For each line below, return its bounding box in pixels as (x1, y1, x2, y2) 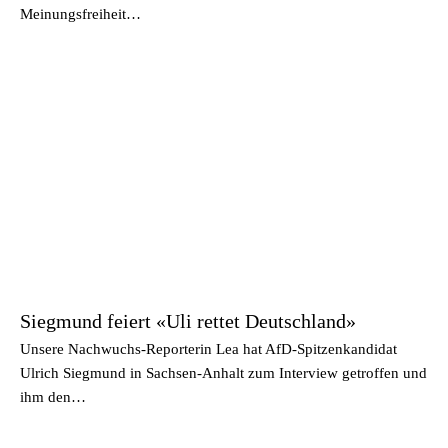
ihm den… (20, 388, 86, 405)
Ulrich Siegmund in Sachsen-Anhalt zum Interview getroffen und (20, 364, 427, 381)
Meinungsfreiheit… (20, 6, 141, 22)
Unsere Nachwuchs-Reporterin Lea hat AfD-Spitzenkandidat (20, 340, 397, 357)
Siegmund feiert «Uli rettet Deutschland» (20, 309, 356, 332)
